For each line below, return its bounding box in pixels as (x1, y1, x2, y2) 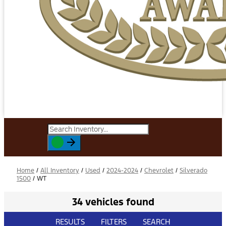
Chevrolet (144, 166, 174, 175)
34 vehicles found (72, 196, 154, 208)
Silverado (180, 166, 207, 175)
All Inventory (40, 166, 79, 175)
